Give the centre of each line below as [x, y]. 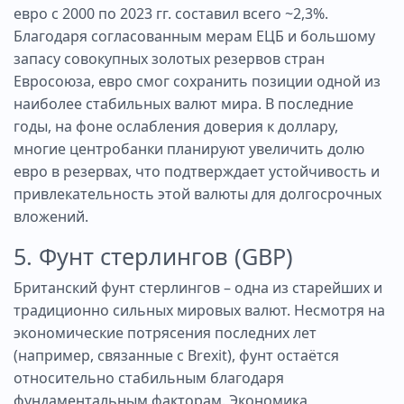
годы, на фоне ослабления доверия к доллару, [176, 126]
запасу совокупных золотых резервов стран [169, 58]
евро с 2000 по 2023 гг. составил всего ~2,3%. [171, 13]
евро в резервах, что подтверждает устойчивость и [197, 171]
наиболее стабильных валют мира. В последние [184, 103]
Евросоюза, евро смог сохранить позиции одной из [197, 81]
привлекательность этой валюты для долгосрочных [197, 193]
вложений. [51, 216]
